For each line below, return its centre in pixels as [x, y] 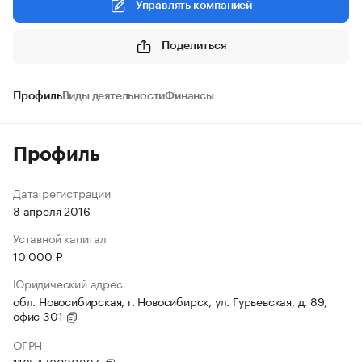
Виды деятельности [114, 96]
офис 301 [40, 315]
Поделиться [194, 46]
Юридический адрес [68, 283]
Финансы [189, 96]
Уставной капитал [60, 238]
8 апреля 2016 [52, 210]
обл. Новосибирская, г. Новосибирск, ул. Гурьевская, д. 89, [170, 301]
